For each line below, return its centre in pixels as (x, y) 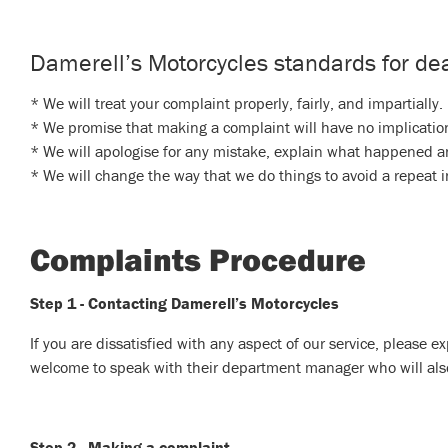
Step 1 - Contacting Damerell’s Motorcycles (184, 303)
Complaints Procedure (198, 259)
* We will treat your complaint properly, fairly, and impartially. (236, 103)
